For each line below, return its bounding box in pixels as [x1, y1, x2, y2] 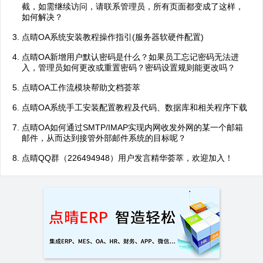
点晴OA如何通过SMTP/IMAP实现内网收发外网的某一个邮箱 [22, 123, 243, 132]
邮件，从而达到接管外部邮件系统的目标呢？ [22, 133, 186, 143]
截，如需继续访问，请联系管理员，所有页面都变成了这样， [22, 2, 244, 11]
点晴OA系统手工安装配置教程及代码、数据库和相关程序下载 [22, 103, 247, 112]
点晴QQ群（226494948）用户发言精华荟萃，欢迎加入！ [22, 153, 233, 163]
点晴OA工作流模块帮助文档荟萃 [22, 83, 140, 92]
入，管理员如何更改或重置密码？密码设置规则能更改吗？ [22, 63, 235, 72]
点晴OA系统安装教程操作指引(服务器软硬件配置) [22, 32, 204, 42]
